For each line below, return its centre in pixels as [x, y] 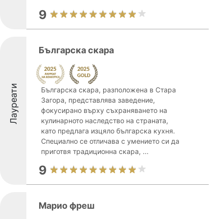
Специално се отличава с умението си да [110, 141]
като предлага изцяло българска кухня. [108, 131]
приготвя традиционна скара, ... [95, 151]
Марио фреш [66, 206]
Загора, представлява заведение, [98, 100]
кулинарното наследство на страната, [105, 120]
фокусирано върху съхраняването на [104, 110]
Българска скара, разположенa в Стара [109, 90]
